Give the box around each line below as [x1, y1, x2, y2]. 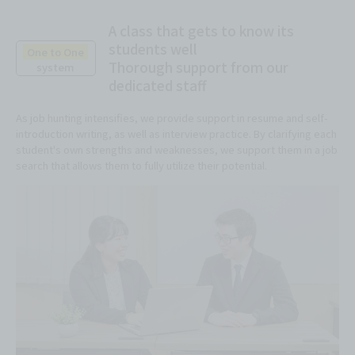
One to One [27, 44, 85, 59]
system [36, 59, 75, 74]
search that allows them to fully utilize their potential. [16, 158, 267, 174]
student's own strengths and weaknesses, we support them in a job [16, 142, 338, 158]
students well [108, 39, 197, 59]
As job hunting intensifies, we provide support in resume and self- [16, 110, 328, 126]
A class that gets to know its [108, 21, 294, 41]
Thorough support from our [108, 57, 288, 78]
